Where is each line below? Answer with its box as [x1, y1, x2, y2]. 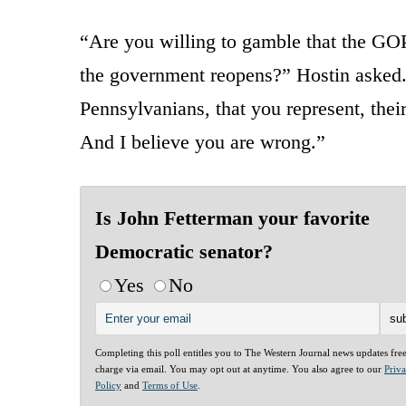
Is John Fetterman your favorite [95, 206, 370, 229]
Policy [95, 379, 121, 391]
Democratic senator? [95, 239, 273, 263]
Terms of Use [142, 379, 198, 391]
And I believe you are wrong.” [80, 130, 325, 153]
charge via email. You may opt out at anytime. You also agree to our [95, 362, 384, 374]
